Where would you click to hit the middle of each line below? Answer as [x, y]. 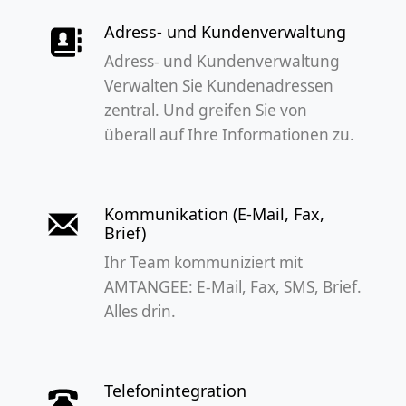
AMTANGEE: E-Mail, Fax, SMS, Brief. [233, 286]
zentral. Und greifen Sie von [206, 110]
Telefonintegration [176, 390]
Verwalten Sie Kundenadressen [219, 85]
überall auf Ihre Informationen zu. [230, 134]
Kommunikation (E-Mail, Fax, [215, 213]
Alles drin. [140, 311]
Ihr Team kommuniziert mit [204, 262]
